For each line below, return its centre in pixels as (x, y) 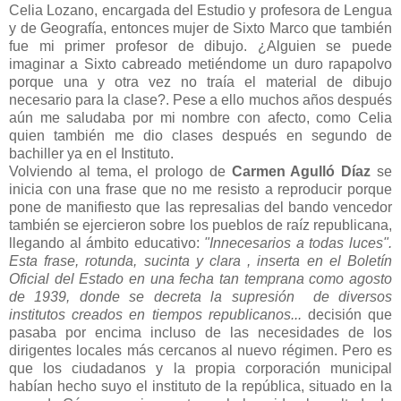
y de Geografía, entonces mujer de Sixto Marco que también (200, 28)
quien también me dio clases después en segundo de (200, 135)
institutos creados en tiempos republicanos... (158, 314)
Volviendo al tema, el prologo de (120, 171)
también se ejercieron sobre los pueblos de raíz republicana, (200, 225)
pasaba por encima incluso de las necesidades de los (200, 332)
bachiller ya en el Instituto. (93, 153)
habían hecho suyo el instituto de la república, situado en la (200, 386)
